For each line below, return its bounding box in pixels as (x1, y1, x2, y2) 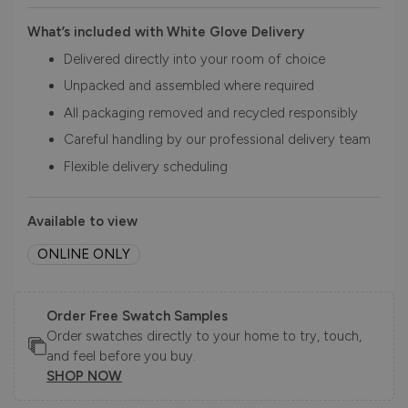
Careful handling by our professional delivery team (64, 131, 371, 148)
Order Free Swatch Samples (46, 308, 228, 325)
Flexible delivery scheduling (64, 158, 228, 175)
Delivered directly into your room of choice (64, 50, 325, 67)
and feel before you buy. (46, 348, 196, 365)
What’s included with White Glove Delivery (27, 24, 304, 41)
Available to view (27, 213, 138, 230)
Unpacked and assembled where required (64, 77, 314, 95)
